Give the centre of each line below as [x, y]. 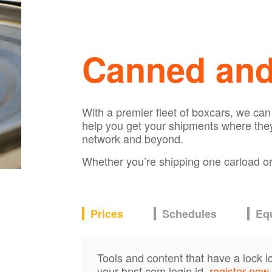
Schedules [189, 214]
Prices [107, 214]
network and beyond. [132, 138]
